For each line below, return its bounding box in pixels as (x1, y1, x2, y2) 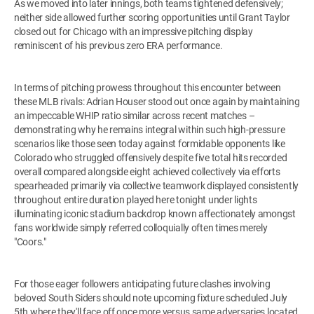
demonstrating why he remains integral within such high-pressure (14, 123, 285, 135)
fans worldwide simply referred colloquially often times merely (14, 221, 268, 233)
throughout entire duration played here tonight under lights (14, 193, 257, 205)
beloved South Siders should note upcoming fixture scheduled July (14, 292, 288, 303)
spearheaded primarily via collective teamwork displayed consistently (14, 179, 299, 191)
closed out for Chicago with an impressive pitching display (14, 25, 253, 37)
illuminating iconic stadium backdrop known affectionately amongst (14, 207, 296, 219)
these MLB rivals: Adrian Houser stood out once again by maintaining (14, 95, 300, 107)
